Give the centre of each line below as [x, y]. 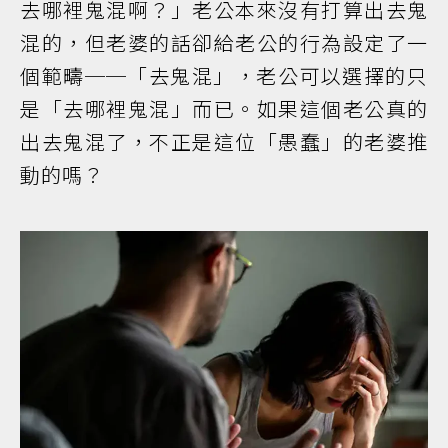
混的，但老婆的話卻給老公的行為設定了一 [224, 43]
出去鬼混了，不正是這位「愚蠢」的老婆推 [224, 142]
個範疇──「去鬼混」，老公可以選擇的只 [224, 76]
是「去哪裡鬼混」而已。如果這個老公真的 [224, 109]
